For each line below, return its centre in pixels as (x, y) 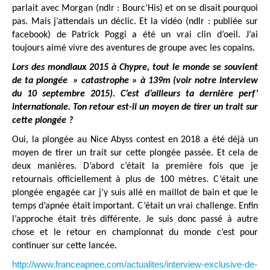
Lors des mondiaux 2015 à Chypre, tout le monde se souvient (135, 68)
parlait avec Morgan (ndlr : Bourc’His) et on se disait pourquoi (135, 9)
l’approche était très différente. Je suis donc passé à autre (135, 220)
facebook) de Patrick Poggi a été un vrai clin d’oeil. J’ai (135, 35)
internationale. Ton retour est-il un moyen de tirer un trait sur (135, 108)
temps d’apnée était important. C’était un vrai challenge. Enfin (135, 206)
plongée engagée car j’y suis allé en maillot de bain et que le (135, 193)
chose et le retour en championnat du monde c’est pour (135, 233)
